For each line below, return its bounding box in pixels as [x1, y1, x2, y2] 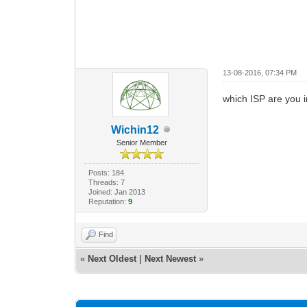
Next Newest [145, 253, 197, 264]
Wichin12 [110, 123, 159, 136]
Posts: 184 [88, 168, 124, 177]
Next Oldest [88, 253, 137, 264]
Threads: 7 [88, 177, 125, 186]
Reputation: [88, 197, 128, 206]
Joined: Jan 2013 [88, 187, 145, 196]
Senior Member [116, 138, 167, 147]
